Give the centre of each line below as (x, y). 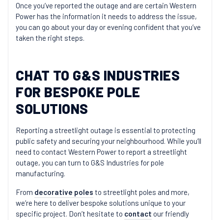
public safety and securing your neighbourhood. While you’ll (109, 141)
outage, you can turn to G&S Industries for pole (90, 163)
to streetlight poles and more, (141, 192)
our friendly (170, 214)
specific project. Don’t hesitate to (70, 214)
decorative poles (64, 192)
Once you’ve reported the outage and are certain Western (106, 5)
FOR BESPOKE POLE (78, 92)
